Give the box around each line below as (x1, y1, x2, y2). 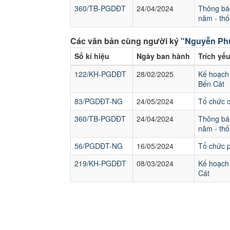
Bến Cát (198, 79, 224, 89)
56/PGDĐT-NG (74, 141, 123, 151)
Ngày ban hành (137, 51, 190, 61)
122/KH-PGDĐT (74, 69, 126, 79)
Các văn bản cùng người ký (70, 35, 181, 47)
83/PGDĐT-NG (74, 96, 123, 106)
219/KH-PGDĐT (74, 158, 126, 168)
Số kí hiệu (74, 51, 109, 61)
